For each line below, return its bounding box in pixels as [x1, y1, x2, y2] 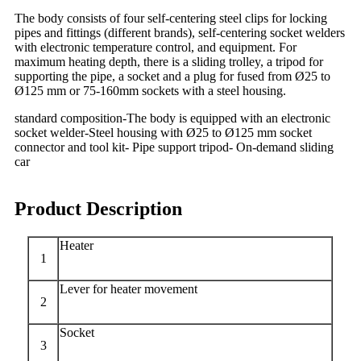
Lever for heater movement [60, 281, 197, 296]
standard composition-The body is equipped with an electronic [15, 110, 330, 125]
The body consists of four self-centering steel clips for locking [15, 10, 327, 25]
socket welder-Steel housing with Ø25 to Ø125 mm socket [15, 125, 312, 139]
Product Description [15, 197, 182, 219]
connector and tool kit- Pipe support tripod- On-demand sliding [15, 139, 334, 154]
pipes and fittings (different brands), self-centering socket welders [15, 25, 345, 39]
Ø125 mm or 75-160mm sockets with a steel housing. [15, 83, 286, 98]
